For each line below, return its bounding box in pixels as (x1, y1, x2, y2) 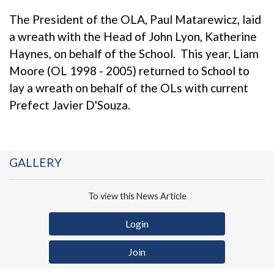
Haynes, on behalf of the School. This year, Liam (9, 46, 259, 61)
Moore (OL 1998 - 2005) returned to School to (9, 63, 250, 78)
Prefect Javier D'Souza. (9, 97, 133, 112)
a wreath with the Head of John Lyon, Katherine (9, 29, 257, 43)
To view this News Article (87, 190, 187, 201)
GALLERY (9, 155, 62, 169)
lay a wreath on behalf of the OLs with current (9, 80, 248, 95)
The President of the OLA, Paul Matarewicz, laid (9, 12, 261, 26)
